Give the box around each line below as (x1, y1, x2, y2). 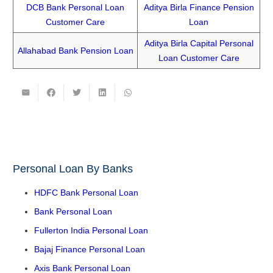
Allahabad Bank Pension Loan (17, 45, 133, 55)
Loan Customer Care (158, 52, 239, 63)
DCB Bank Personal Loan (26, 2, 124, 12)
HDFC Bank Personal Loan (34, 188, 138, 198)
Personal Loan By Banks (13, 163, 133, 175)
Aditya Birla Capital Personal (144, 38, 253, 48)
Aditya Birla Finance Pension (143, 2, 254, 12)
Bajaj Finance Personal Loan (34, 244, 145, 255)
